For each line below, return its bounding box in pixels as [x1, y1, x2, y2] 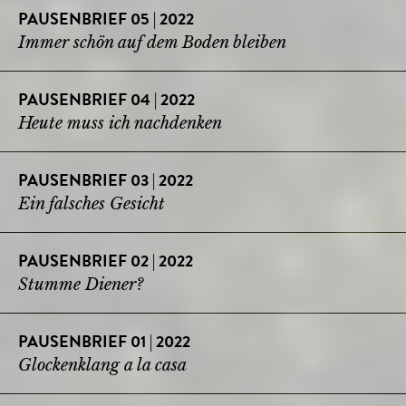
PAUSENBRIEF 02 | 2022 [18, 254, 193, 271]
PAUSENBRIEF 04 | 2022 [18, 92, 195, 110]
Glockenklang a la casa [18, 354, 187, 375]
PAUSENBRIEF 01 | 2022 [18, 334, 190, 352]
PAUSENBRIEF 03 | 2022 [18, 173, 193, 190]
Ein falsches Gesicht [18, 193, 165, 214]
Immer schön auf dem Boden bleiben [18, 32, 286, 53]
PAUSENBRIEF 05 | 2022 [18, 12, 194, 29]
